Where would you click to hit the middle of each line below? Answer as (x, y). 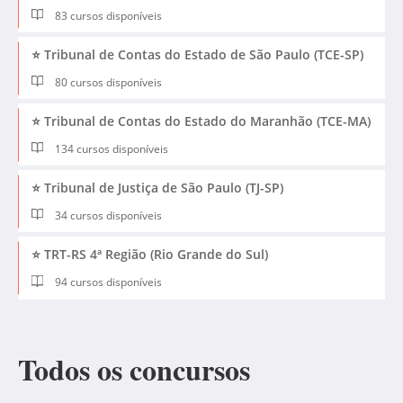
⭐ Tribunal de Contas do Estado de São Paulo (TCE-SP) (197, 55)
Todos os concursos (134, 369)
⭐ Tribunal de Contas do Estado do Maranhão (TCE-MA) (201, 121)
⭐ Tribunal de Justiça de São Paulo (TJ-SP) (157, 188)
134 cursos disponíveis (111, 149)
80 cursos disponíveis (107, 83)
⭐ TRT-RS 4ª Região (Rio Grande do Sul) (150, 255)
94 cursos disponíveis (107, 282)
